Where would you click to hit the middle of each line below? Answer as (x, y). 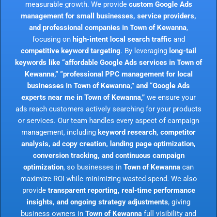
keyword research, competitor (147, 132)
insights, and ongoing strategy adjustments (97, 202)
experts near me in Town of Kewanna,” (83, 97)
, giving (179, 202)
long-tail (183, 51)
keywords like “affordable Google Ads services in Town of (108, 62)
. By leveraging (145, 51)
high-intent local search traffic (122, 39)
